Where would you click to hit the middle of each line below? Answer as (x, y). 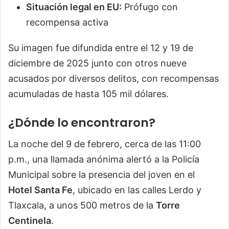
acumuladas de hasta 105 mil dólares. (88, 94)
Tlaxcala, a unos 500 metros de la (82, 205)
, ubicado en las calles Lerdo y (137, 190)
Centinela (30, 221)
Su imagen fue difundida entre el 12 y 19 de (101, 48)
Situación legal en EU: (74, 7)
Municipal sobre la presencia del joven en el (101, 175)
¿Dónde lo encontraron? (82, 122)
